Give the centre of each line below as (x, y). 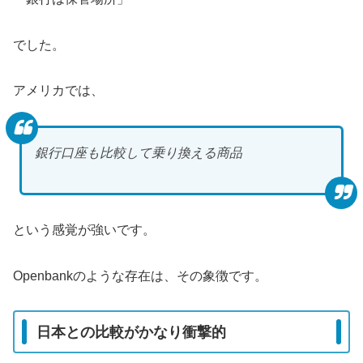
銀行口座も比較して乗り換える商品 (139, 153)
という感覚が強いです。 (84, 229)
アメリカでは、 (58, 91)
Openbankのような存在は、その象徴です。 (140, 275)
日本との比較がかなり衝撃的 (131, 332)
